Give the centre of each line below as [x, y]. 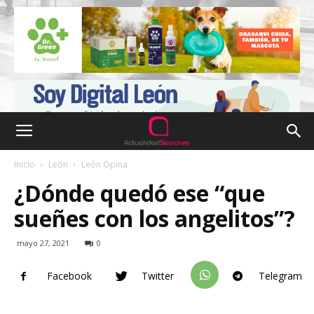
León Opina [104, 164]
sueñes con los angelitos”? [155, 218]
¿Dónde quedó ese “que [139, 193]
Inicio [25, 164]
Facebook [69, 276]
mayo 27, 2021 [43, 243]
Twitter [158, 276]
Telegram [280, 276]
